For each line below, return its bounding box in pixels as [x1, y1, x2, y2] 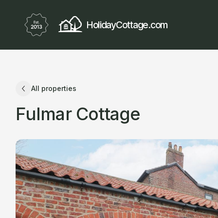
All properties [31, 84, 76, 92]
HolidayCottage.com [86, 18, 168, 31]
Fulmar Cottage [16, 103, 141, 125]
